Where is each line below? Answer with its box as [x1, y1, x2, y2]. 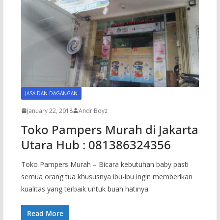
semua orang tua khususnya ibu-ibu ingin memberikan [21, 171, 192, 181]
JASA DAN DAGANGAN [25, 89, 78, 97]
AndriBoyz [78, 106, 108, 115]
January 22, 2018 [27, 106, 73, 115]
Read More [27, 208, 63, 218]
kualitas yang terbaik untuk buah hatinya [21, 184, 148, 193]
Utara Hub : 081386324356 [21, 136, 171, 153]
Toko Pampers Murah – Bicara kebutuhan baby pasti [21, 159, 189, 169]
